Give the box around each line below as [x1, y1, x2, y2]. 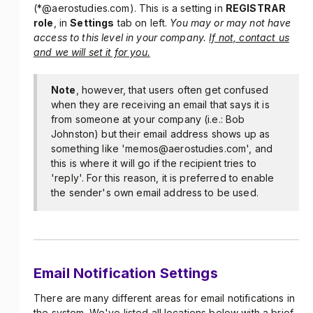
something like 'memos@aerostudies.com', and [51, 143, 273, 154]
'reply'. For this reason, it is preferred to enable [51, 172, 275, 184]
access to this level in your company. [34, 31, 210, 43]
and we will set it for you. [34, 46, 150, 58]
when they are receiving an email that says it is [51, 99, 270, 110]
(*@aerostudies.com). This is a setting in [34, 2, 226, 14]
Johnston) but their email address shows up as [51, 128, 270, 140]
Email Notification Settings [34, 265, 218, 282]
